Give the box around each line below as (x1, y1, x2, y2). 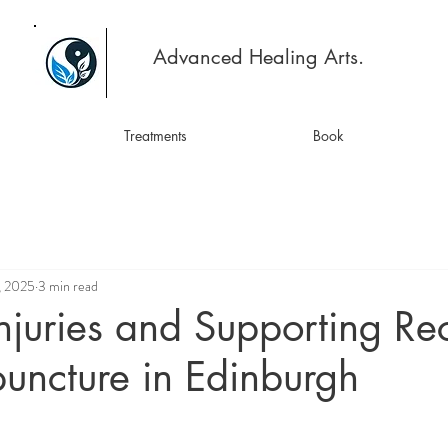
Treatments (123, 126, 187, 145)
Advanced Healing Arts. (153, 44, 364, 70)
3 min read (38, 275, 98, 296)
